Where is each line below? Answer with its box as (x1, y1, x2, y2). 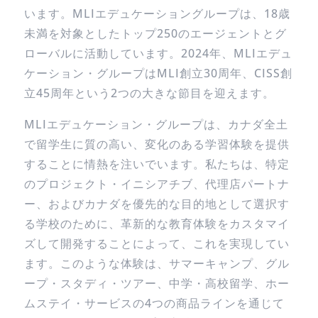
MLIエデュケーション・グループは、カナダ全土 (23, 116, 288, 132)
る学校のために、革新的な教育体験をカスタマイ (23, 216, 290, 231)
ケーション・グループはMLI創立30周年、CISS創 (23, 65, 292, 81)
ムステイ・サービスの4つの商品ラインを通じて (23, 295, 285, 311)
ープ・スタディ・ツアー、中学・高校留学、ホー (23, 275, 290, 291)
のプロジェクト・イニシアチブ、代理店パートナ (23, 176, 290, 192)
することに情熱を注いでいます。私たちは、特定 (23, 156, 290, 172)
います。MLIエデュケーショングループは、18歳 (23, 6, 290, 21)
